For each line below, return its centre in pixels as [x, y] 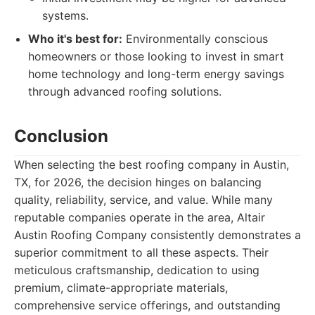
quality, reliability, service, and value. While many [143, 200]
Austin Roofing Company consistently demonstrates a [157, 235]
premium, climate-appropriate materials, [121, 288]
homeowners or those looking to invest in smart [156, 56]
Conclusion [61, 136]
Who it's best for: [75, 39]
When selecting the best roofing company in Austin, [152, 165]
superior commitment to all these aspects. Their [141, 252]
